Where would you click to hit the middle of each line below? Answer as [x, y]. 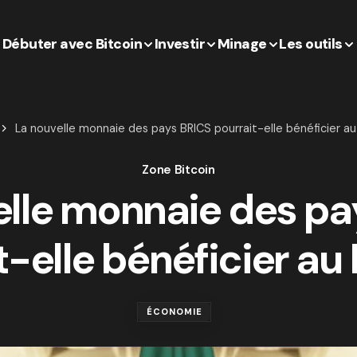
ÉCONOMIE [175, 312]
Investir [180, 43]
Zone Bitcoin [178, 170]
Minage [242, 43]
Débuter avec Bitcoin [72, 43]
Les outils [311, 43]
